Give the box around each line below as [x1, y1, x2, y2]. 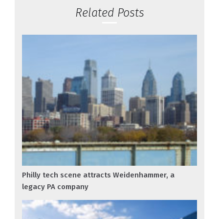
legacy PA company [22, 182, 88, 192]
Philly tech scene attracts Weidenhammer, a [22, 171, 175, 180]
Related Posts [75, 5, 144, 20]
